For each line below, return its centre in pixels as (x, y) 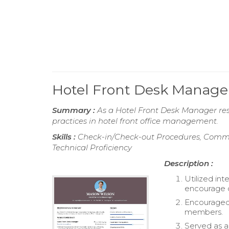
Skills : (65, 137)
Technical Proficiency (92, 147)
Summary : (75, 110)
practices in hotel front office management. (135, 121)
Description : (189, 163)
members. (205, 212)
